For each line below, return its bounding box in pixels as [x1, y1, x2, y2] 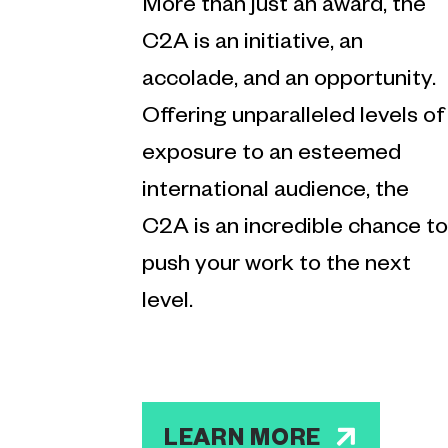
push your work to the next [142, 254, 411, 279]
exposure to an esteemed [142, 143, 401, 168]
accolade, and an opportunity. [142, 69, 436, 94]
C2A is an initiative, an [142, 32, 363, 57]
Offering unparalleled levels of [142, 106, 445, 131]
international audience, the [142, 180, 409, 205]
